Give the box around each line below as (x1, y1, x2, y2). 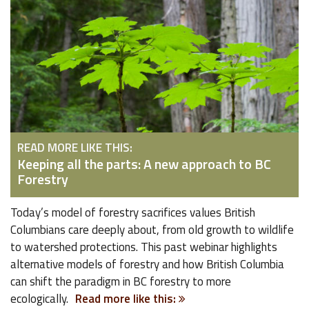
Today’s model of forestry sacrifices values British (10, 203, 255, 221)
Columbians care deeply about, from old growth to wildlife (10, 221, 294, 239)
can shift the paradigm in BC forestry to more (10, 272, 231, 290)
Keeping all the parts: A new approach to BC (17, 153, 271, 175)
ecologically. (10, 290, 68, 308)
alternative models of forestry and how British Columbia (10, 255, 284, 273)
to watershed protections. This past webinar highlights (10, 238, 277, 256)
